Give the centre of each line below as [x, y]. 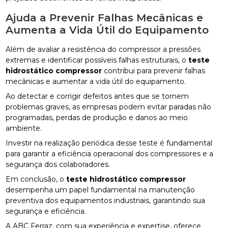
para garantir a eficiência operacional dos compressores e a [110, 153]
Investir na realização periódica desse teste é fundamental [109, 143]
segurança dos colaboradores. [58, 164]
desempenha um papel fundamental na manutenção [101, 190]
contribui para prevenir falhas [154, 70]
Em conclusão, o [36, 179]
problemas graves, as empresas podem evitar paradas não [109, 107]
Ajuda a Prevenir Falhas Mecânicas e [105, 18]
